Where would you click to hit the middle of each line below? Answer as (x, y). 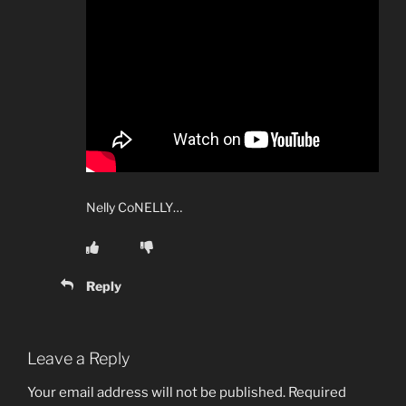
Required (317, 393)
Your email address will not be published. (156, 393)
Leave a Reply (78, 358)
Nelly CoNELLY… (134, 207)
